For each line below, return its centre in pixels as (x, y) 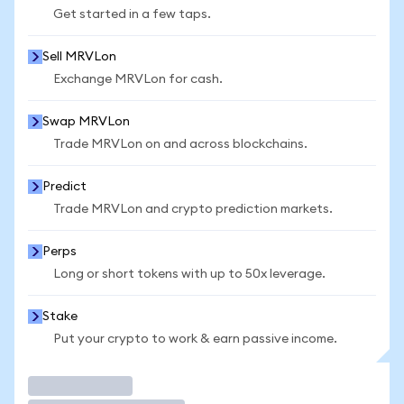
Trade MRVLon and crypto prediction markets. (193, 209)
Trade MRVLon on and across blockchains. (180, 144)
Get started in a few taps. (132, 14)
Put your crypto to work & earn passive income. (195, 339)
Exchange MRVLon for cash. (138, 79)
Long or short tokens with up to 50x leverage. (189, 274)
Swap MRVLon (86, 122)
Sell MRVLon (79, 57)
